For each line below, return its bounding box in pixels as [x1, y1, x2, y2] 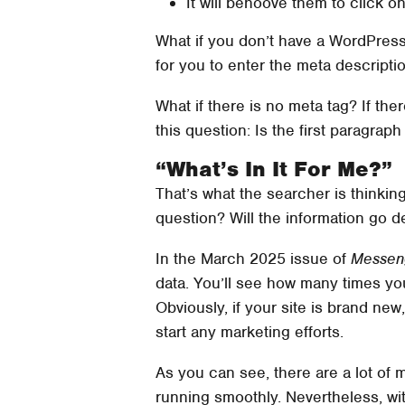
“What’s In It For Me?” [155, 155, 392, 183]
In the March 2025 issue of [155, 248, 351, 268]
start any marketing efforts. [155, 321, 344, 342]
